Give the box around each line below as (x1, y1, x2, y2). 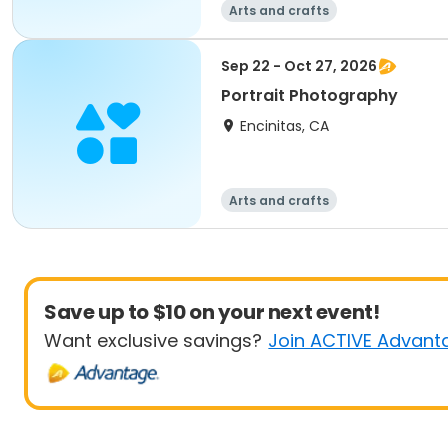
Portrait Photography (221, 84, 398, 107)
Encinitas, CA (240, 116, 329, 136)
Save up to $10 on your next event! (44, 298, 380, 326)
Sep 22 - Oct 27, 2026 (221, 56, 377, 76)
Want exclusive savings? (44, 328, 262, 353)
